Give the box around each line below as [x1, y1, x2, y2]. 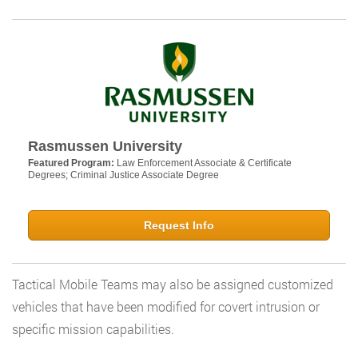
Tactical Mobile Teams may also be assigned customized [12, 276, 333, 293]
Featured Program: [28, 157, 117, 169]
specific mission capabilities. [12, 320, 174, 338]
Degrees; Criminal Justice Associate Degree [28, 169, 219, 181]
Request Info [144, 219, 214, 233]
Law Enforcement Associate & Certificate [117, 157, 292, 169]
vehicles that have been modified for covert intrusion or [12, 298, 320, 316]
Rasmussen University [28, 138, 182, 155]
